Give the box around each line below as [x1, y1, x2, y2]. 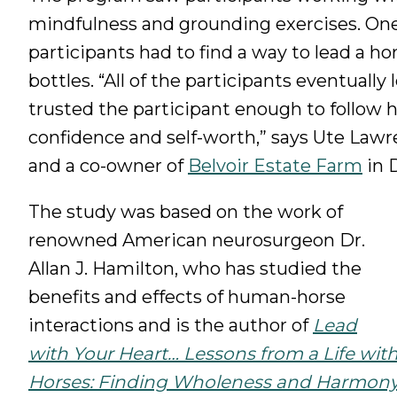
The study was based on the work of [28, 201, 343, 223]
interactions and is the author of [28, 315, 313, 337]
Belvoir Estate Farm [188, 155, 362, 177]
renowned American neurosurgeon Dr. [28, 230, 365, 252]
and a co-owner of [28, 155, 188, 177]
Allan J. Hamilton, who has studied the [28, 258, 362, 280]
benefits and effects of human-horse [28, 286, 346, 308]
